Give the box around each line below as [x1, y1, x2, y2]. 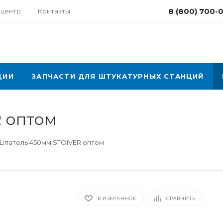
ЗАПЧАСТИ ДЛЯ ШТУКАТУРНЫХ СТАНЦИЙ [32, 72, 204, 80]
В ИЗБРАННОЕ [98, 195, 137, 201]
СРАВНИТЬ [166, 195, 196, 201]
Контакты [38, 6, 70, 15]
